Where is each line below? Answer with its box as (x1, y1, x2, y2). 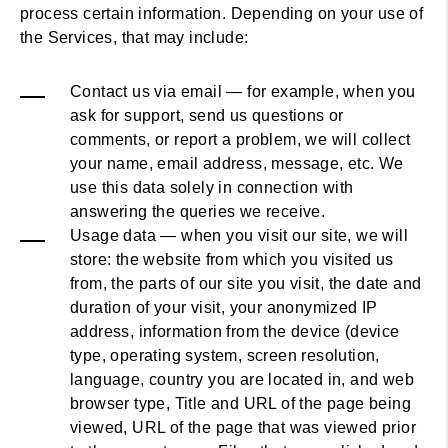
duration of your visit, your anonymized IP (70, 299, 378, 316)
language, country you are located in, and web (70, 371, 414, 388)
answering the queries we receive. (70, 203, 326, 220)
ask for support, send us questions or (70, 107, 344, 124)
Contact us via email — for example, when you (70, 83, 416, 100)
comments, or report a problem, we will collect (70, 131, 411, 148)
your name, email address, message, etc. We (70, 155, 404, 172)
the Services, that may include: (20, 29, 249, 46)
